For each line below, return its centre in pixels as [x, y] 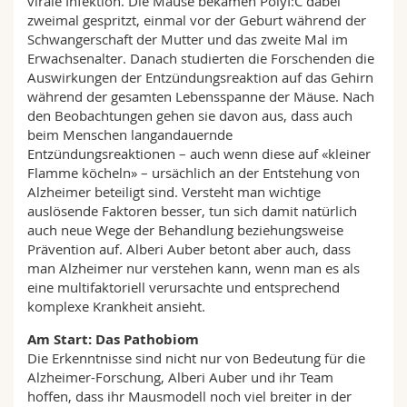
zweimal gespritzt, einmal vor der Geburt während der [197, 20]
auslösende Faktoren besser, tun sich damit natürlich [192, 211]
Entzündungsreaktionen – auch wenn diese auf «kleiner [199, 154]
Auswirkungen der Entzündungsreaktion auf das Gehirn [200, 77]
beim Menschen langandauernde [130, 134]
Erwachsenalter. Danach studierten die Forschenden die [201, 58]
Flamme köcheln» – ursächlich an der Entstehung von [194, 173]
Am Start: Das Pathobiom [113, 339]
